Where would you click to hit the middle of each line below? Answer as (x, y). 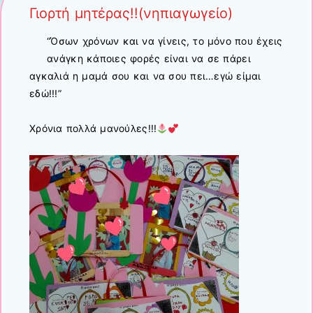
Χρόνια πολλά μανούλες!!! (93, 129)
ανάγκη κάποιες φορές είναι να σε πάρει (149, 59)
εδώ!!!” (45, 94)
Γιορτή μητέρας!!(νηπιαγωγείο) (131, 13)
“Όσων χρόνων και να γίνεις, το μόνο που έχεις (165, 41)
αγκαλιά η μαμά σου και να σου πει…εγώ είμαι (145, 76)
